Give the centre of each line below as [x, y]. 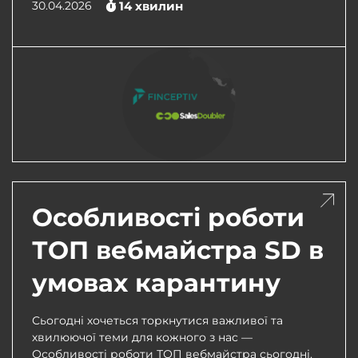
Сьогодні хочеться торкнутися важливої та [157, 320]
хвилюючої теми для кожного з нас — [142, 337]
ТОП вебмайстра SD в [178, 250]
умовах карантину [156, 283]
